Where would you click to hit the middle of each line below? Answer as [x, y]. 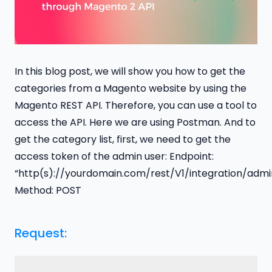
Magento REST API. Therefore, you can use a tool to [136, 105]
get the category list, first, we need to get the [123, 139]
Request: [41, 233]
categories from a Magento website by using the [131, 88]
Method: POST [48, 190]
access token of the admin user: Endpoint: [114, 156]
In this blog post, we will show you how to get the [130, 71]
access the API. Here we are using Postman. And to [135, 122]
